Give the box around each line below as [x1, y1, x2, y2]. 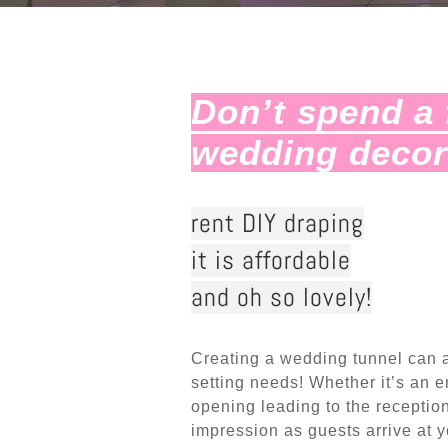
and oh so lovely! [190, 280, 372, 314]
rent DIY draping [190, 206, 364, 240]
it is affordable [190, 243, 351, 277]
